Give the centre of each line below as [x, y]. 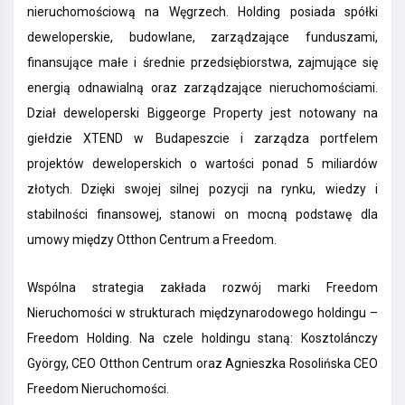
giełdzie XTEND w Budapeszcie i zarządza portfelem [202, 139]
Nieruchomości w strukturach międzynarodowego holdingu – [202, 313]
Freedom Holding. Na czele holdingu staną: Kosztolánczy [202, 339]
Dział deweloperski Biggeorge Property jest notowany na [202, 113]
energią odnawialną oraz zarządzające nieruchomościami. [202, 88]
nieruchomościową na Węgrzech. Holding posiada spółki [202, 12]
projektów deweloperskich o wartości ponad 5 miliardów [202, 164]
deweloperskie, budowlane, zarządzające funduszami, [202, 38]
